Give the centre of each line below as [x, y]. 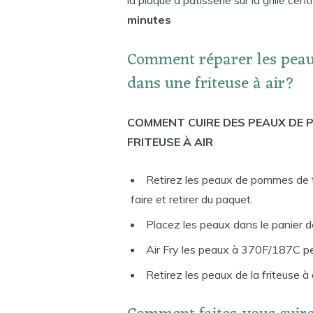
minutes [149, 20]
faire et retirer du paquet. [191, 199]
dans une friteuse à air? [211, 84]
